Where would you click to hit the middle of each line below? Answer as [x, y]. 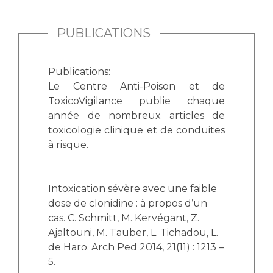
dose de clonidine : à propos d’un [128, 203]
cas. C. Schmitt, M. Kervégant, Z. [124, 218]
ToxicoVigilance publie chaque [136, 101]
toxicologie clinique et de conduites [136, 130]
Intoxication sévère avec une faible [133, 189]
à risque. [69, 145]
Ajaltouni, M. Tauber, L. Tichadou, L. [133, 232]
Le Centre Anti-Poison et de [136, 86]
